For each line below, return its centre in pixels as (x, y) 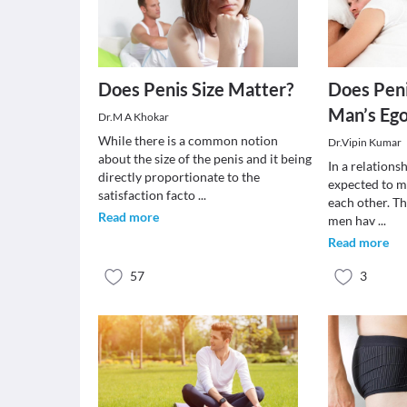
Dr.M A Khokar (134, 117)
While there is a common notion (188, 140)
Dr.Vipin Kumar (365, 142)
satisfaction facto (148, 195)
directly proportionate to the (179, 177)
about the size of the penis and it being (205, 159)
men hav (353, 220)
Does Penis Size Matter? (196, 89)
